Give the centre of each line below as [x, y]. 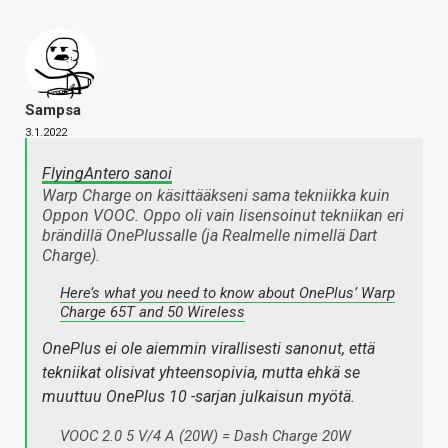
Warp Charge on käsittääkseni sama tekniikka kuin [216, 196]
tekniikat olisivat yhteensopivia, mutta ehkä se [201, 373]
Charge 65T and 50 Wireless [152, 312]
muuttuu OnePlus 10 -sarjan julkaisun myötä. [198, 397]
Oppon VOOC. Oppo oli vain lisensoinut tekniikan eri [223, 216]
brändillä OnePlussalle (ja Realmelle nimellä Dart [209, 236]
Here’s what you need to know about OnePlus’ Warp [227, 293]
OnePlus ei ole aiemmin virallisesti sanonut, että [208, 349]
